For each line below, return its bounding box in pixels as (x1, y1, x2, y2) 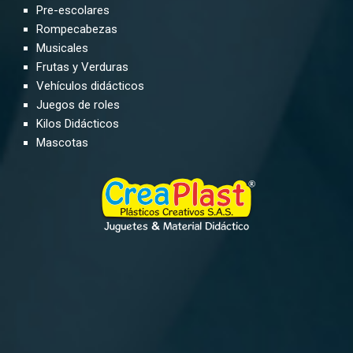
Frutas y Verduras (36, 60, 129, 75)
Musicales (36, 41, 89, 56)
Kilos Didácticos (36, 117, 123, 132)
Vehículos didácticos (36, 79, 145, 94)
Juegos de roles (36, 98, 121, 113)
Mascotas (36, 136, 89, 150)
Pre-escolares (36, 3, 110, 18)
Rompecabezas (36, 22, 118, 37)
